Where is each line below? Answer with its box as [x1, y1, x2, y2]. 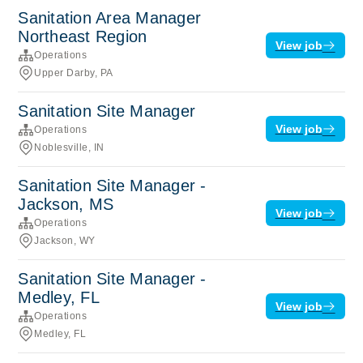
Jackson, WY [34, 234, 96, 246]
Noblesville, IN [34, 141, 105, 153]
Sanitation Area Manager [18, 8, 202, 27]
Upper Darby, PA [34, 66, 113, 79]
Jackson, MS [18, 194, 114, 213]
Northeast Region [18, 27, 147, 45]
